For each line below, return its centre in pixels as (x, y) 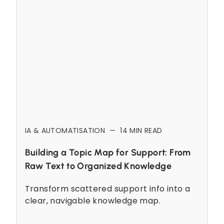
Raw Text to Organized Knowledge (98, 166)
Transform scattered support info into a (107, 188)
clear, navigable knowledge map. (92, 200)
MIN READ (145, 130)
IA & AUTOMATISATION (65, 130)
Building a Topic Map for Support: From (108, 152)
